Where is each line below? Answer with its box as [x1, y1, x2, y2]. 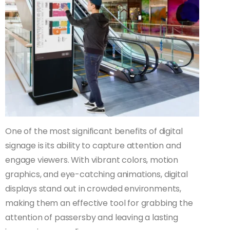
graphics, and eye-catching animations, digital [5, 168, 188, 181]
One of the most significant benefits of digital [5, 125, 183, 138]
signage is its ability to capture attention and [5, 140, 181, 152]
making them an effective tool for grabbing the [5, 197, 193, 209]
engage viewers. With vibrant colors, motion [5, 154, 179, 166]
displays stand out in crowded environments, [5, 183, 182, 195]
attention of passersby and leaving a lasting [5, 212, 178, 224]
